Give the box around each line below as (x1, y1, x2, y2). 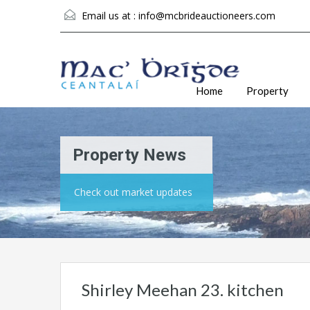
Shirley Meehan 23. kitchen (82, 280, 284, 300)
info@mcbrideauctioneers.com (138, 9, 275, 22)
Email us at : (79, 9, 138, 22)
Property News (73, 145, 186, 165)
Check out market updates (74, 185, 192, 199)
